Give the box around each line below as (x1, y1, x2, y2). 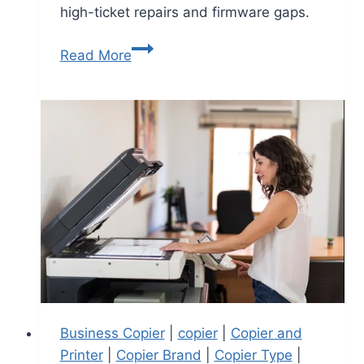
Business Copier (59, 324, 165, 341)
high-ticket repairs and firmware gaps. (59, 4, 310, 21)
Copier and (230, 324, 302, 341)
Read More (59, 47, 132, 64)
